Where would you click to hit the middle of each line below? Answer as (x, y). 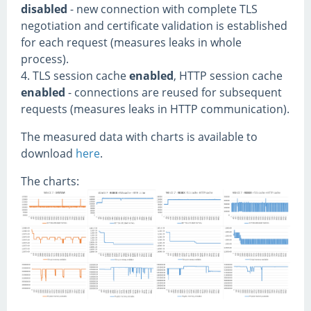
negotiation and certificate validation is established (154, 25)
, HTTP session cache (228, 75)
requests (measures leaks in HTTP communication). (155, 109)
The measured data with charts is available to (139, 136)
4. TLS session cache (75, 75)
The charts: (50, 181)
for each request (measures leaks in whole (131, 42)
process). (45, 59)
